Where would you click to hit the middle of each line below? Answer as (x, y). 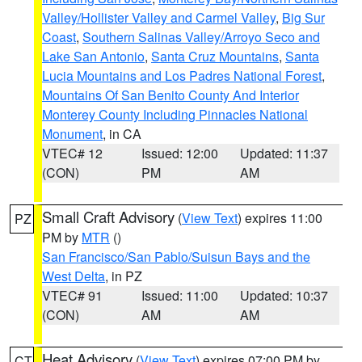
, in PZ (124, 276)
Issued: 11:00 (179, 295)
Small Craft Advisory (108, 217)
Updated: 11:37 (284, 153)
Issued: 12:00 (179, 153)
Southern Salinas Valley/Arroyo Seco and (201, 37)
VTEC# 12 (72, 153)
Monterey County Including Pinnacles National (175, 114)
